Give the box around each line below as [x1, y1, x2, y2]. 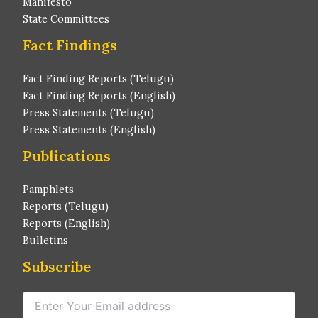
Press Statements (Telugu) [23, 106, 154, 120]
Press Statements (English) [23, 123, 155, 137]
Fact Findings [23, 36, 117, 55]
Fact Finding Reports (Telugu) [23, 72, 174, 86]
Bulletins [23, 234, 68, 248]
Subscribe [23, 258, 91, 276]
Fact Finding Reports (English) [23, 89, 175, 103]
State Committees [23, 12, 109, 26]
